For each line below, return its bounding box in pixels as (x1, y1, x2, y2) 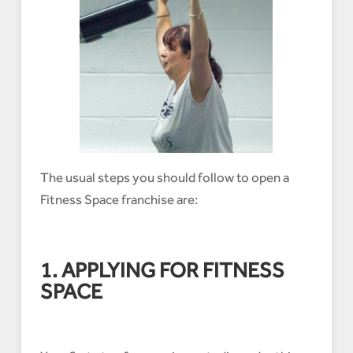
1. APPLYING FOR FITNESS (39, 258, 284, 283)
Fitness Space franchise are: (39, 191, 198, 208)
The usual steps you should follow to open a (39, 169, 289, 186)
